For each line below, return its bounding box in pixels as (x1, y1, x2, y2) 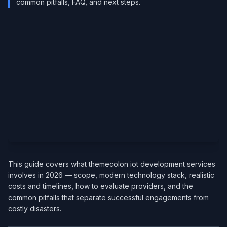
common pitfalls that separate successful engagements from (8, 193, 209, 202)
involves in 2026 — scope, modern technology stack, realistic (8, 171, 214, 179)
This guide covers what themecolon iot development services (8, 160, 215, 168)
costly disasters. (8, 204, 61, 213)
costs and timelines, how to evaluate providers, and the (8, 182, 193, 191)
